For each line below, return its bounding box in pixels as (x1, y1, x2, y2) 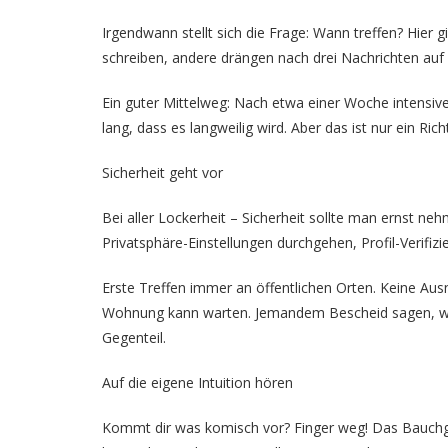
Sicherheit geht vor (102, 163, 223, 182)
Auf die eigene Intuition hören (102, 373, 293, 392)
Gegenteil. (102, 328, 166, 347)
